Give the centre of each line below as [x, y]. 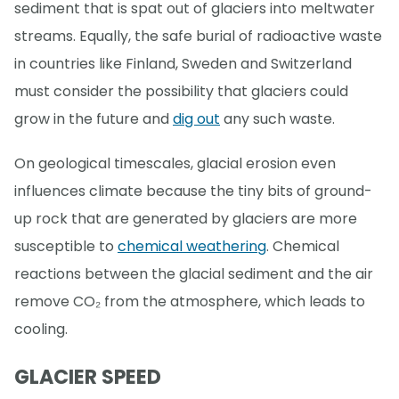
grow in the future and [94, 119]
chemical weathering [192, 247]
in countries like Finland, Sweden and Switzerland [183, 64]
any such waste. [277, 119]
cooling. [41, 330]
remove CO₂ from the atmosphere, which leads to [190, 302]
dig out [196, 119]
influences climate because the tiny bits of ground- [193, 191]
